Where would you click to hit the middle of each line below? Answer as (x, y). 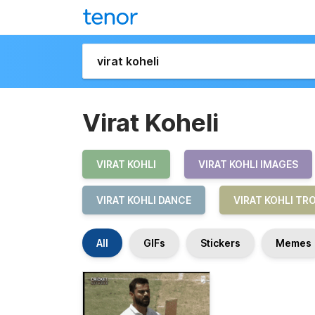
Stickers (220, 243)
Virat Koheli (150, 122)
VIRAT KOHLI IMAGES (248, 164)
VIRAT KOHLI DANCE (144, 200)
